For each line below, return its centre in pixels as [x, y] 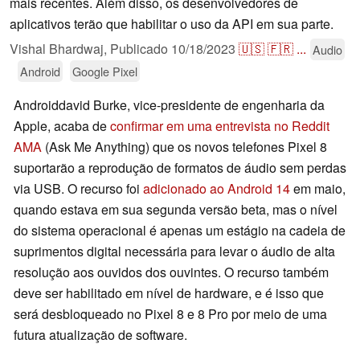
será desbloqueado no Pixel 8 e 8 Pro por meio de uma [170, 314]
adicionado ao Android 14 [217, 189]
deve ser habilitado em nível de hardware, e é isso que [169, 293]
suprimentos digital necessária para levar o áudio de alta [174, 252]
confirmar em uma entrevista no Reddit [220, 126]
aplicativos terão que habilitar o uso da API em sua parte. [172, 24]
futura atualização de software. [100, 335]
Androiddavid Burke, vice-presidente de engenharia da [169, 105]
